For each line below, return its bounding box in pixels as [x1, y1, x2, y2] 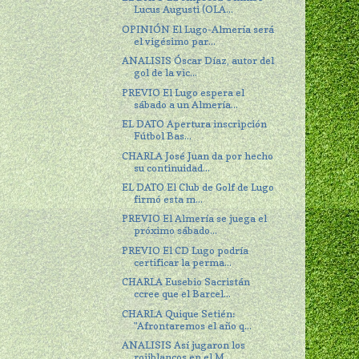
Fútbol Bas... [134, 130, 192, 143]
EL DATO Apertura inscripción [122, 118, 268, 131]
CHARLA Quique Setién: [122, 307, 236, 320]
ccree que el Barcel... [134, 288, 232, 301]
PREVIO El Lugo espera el [122, 86, 245, 99]
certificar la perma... [134, 256, 232, 268]
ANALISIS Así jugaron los [122, 339, 246, 352]
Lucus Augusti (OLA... [134, 3, 234, 16]
